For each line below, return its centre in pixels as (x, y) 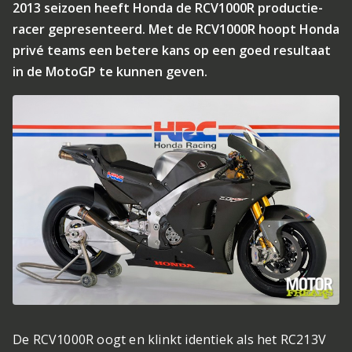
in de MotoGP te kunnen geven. (110, 71)
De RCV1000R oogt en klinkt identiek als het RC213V (170, 340)
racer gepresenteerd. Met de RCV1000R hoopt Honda (176, 29)
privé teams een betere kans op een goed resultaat (172, 50)
